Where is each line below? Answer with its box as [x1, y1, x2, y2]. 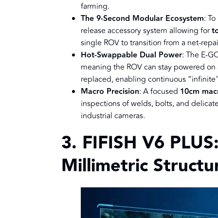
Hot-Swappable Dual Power [81, 49, 182, 62]
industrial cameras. [81, 110, 145, 122]
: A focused [139, 86, 180, 98]
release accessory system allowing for [81, 25, 212, 37]
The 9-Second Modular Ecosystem [81, 13, 204, 25]
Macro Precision [81, 86, 139, 98]
